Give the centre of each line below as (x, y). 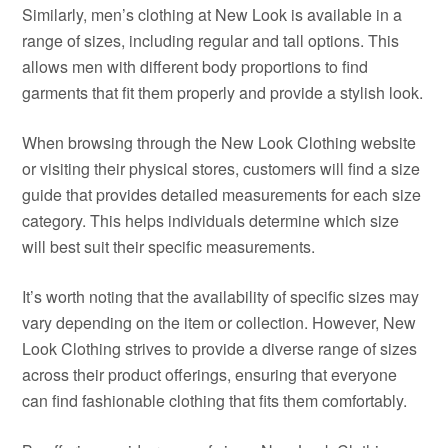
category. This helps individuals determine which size (211, 220)
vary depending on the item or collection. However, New (219, 322)
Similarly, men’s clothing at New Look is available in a (212, 14)
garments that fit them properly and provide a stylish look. (223, 92)
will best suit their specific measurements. (169, 246)
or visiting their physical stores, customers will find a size (221, 168)
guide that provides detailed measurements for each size (222, 194)
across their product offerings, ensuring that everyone (210, 374)
